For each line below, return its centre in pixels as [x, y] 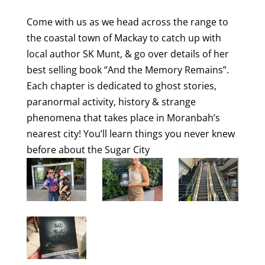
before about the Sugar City [88, 150]
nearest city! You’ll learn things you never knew [130, 134]
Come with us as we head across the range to [127, 22]
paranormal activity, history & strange [111, 102]
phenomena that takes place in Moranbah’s [123, 118]
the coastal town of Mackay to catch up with [124, 38]
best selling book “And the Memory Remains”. [127, 70]
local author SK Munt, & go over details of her [127, 54]
